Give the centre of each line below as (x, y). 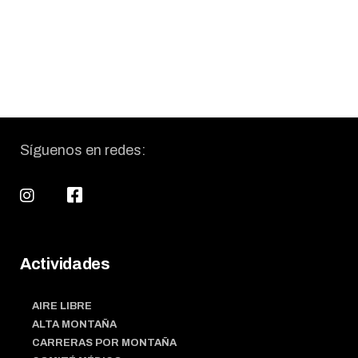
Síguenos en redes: (83, 150)
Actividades (65, 264)
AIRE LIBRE (62, 306)
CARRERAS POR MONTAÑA (104, 343)
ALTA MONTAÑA (74, 324)
